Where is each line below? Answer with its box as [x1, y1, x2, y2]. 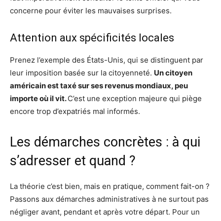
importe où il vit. [10, 94, 68, 103]
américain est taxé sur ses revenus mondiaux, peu [10, 81, 188, 90]
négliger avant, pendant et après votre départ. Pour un [10, 207, 200, 217]
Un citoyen [154, 68, 192, 77]
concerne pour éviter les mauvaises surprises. [10, 6, 172, 15]
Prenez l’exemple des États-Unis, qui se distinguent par [10, 55, 203, 65]
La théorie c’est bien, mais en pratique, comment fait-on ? [10, 182, 210, 191]
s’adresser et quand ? [10, 153, 136, 169]
